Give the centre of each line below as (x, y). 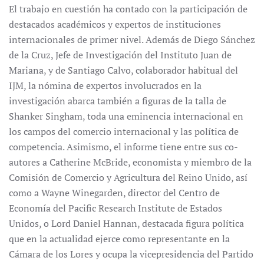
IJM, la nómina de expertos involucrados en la (105, 85)
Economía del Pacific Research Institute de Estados (115, 208)
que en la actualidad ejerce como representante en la (119, 239)
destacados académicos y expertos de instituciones (115, 24)
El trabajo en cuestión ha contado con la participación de (128, 9)
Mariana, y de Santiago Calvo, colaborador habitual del (123, 70)
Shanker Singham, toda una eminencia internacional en (126, 116)
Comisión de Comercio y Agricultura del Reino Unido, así (128, 177)
